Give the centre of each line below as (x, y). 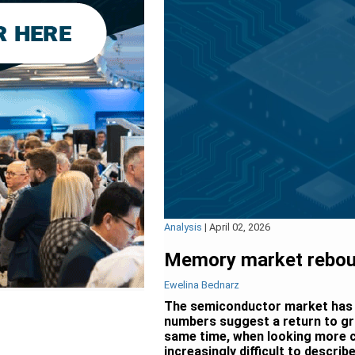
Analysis (183, 227)
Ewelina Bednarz (202, 285)
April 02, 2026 (240, 227)
